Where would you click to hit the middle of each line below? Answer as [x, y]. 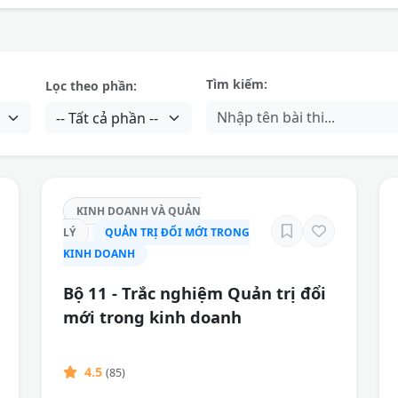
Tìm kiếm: [236, 84]
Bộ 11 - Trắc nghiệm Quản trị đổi [195, 293]
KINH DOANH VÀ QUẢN [139, 211]
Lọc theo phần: [92, 86]
